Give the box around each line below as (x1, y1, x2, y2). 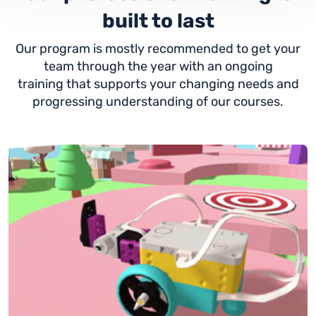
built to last (102, 8, 214, 32)
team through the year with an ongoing (43, 58, 273, 74)
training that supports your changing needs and (17, 75, 299, 92)
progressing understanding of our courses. (32, 93, 284, 109)
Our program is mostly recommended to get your (16, 40, 300, 56)
